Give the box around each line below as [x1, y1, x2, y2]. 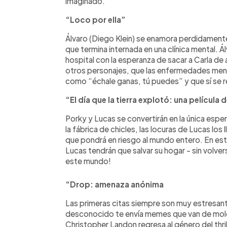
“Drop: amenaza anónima [65, 179, 164, 189]
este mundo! [65, 156, 111, 166]
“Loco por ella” [65, 14, 126, 24]
